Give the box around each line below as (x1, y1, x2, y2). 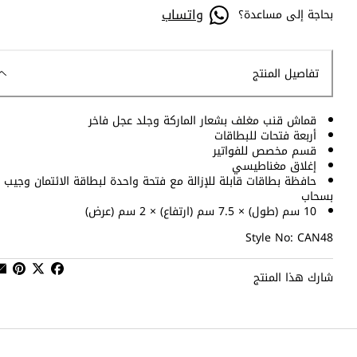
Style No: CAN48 (245, 227, 333, 249)
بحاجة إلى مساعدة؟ (238, 4, 333, 26)
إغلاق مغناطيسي (232, 155, 316, 178)
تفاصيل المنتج (253, 62, 319, 84)
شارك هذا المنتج (253, 267, 333, 289)
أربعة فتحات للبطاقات (214, 125, 316, 147)
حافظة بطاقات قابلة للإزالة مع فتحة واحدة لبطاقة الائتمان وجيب (4, 171, 316, 193)
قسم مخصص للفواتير (213, 140, 316, 163)
